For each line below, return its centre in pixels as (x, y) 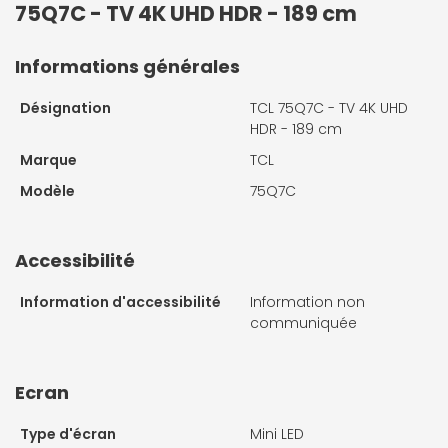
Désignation (65, 108)
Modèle (47, 191)
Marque (48, 160)
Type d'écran (68, 434)
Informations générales (127, 67)
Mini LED (277, 434)
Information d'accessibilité (120, 302)
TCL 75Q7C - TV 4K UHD (329, 108)
